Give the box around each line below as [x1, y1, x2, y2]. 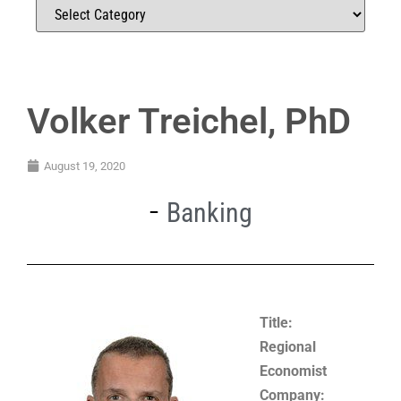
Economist [260, 362, 327, 380]
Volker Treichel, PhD [27, 99, 351, 142]
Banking [166, 196, 252, 228]
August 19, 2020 [44, 158, 125, 173]
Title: [260, 313, 293, 331]
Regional [260, 337, 316, 355]
